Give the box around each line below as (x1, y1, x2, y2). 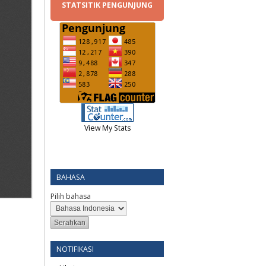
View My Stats (84, 122, 131, 133)
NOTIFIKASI (56, 243, 94, 254)
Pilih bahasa (50, 191, 91, 201)
